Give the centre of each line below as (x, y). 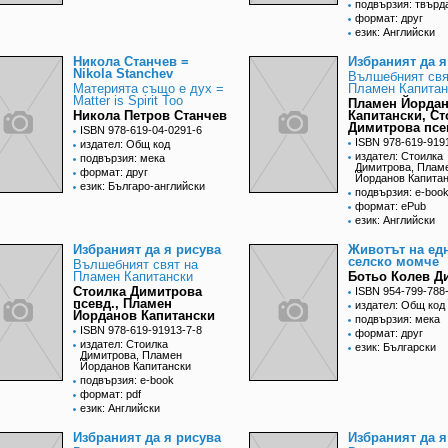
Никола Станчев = (131, 62)
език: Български (395, 347)
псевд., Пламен (122, 304)
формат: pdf (110, 394)
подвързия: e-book (127, 380)
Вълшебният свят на (135, 265)
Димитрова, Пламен (131, 355)
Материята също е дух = (148, 89)
